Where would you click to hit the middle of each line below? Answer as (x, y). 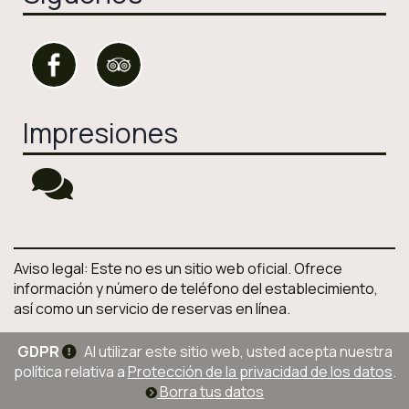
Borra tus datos (210, 392)
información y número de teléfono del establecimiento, (196, 289)
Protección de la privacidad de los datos (260, 372)
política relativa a (70, 372)
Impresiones (100, 133)
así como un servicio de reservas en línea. (152, 309)
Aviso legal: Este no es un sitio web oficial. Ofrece (178, 269)
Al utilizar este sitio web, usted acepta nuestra (236, 352)
